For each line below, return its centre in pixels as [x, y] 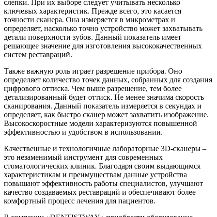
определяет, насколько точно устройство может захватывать [103, 28]
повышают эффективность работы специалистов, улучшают [103, 183]
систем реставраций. [38, 54]
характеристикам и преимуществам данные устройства [95, 174]
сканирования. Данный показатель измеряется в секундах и [103, 106]
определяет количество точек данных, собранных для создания [108, 79]
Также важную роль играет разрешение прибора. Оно [93, 71]
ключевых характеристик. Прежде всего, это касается [93, 11]
